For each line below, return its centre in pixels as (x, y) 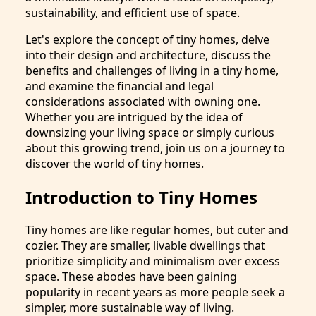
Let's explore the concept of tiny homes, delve (147, 39)
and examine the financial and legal (120, 86)
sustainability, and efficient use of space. (133, 12)
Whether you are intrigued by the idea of (134, 117)
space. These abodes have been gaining (131, 277)
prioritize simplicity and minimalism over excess (153, 261)
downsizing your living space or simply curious (150, 132)
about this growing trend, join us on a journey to (155, 148)
